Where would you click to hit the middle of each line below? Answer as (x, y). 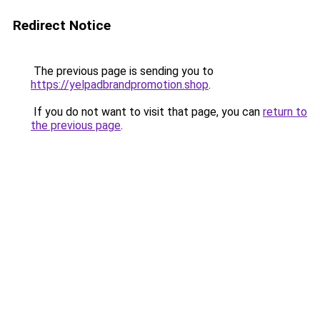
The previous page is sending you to (122, 71)
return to (285, 112)
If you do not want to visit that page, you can (147, 112)
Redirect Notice (62, 25)
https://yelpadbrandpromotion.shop (120, 85)
